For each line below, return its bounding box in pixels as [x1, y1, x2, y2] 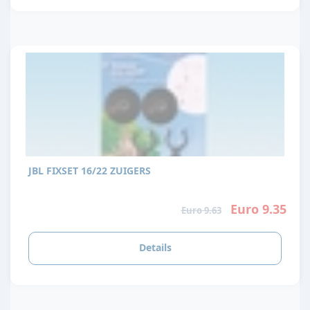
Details [138, 240, 172, 254]
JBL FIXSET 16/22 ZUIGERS [28, 163, 151, 177]
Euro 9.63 [181, 204, 221, 217]
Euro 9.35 [230, 201, 286, 218]
